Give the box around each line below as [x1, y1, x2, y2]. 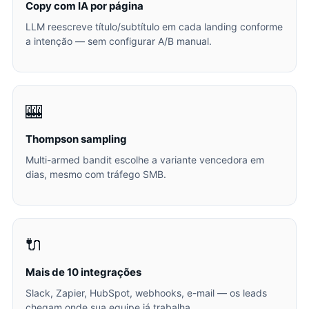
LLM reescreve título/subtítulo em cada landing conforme [26, 21, 283, 32]
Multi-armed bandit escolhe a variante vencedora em [26, 154, 264, 166]
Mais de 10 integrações [26, 266, 141, 279]
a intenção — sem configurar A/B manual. [26, 35, 212, 47]
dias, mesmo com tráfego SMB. [26, 168, 166, 180]
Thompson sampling [26, 132, 127, 146]
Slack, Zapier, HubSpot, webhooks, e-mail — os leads [26, 287, 267, 299]
